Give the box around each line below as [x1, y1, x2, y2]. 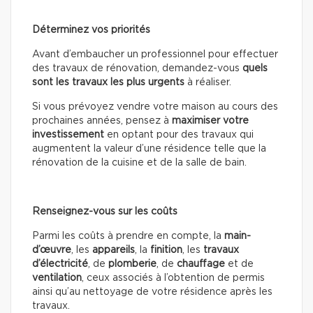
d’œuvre [32, 245, 71, 256]
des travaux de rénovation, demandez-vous [32, 64, 242, 74]
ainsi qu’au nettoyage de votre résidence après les [32, 287, 272, 298]
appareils [89, 245, 135, 256]
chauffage [177, 259, 225, 270]
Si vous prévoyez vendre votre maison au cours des [32, 102, 278, 112]
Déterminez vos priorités [32, 25, 150, 36]
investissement [32, 130, 104, 140]
